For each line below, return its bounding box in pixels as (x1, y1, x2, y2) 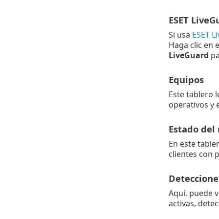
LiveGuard (168, 49, 209, 61)
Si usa (168, 29, 192, 40)
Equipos (168, 73, 204, 86)
